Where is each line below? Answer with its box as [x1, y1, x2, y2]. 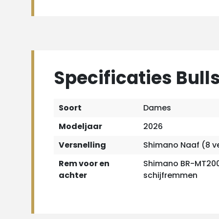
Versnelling [59, 139, 106, 151]
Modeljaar [59, 121, 102, 132]
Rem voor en [59, 158, 109, 169]
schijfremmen [143, 170, 197, 181]
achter [59, 170, 87, 181]
